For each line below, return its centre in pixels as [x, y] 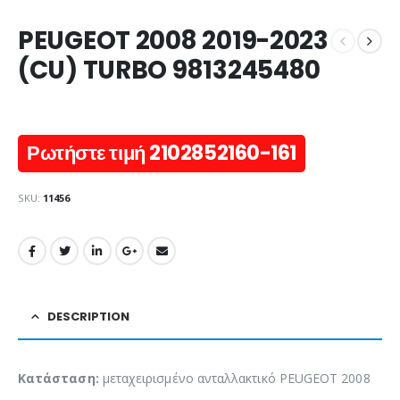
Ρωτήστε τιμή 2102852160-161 [162, 153]
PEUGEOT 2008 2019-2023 [173, 41]
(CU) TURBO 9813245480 [170, 70]
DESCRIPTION [88, 316]
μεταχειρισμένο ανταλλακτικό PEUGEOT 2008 [234, 378]
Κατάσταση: [58, 378]
